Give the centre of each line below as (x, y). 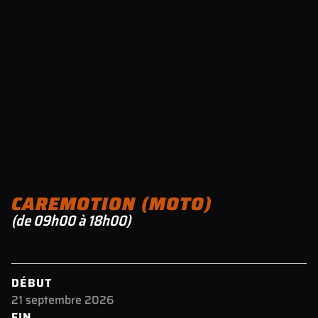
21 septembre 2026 (63, 300)
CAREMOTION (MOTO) (112, 203)
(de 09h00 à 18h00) (71, 220)
